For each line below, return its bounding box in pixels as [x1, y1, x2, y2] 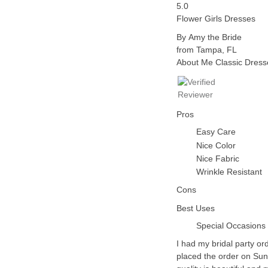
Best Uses [176, 203, 215, 213]
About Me [176, 57, 213, 68]
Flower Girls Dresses [176, 14, 255, 24]
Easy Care [196, 127, 236, 137]
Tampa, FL [196, 45, 237, 55]
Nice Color [196, 140, 236, 150]
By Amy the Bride [176, 32, 242, 42]
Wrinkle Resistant [196, 167, 262, 177]
